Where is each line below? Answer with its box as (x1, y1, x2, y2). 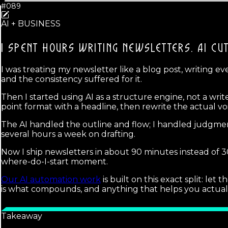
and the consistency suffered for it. (1, 74, 142, 84)
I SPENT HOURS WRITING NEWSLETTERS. (1, 43, 194, 55)
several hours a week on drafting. (1, 129, 135, 139)
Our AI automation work (1, 175, 101, 185)
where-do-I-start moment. (1, 157, 108, 167)
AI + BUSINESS (1, 19, 61, 29)
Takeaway (1, 211, 42, 221)
